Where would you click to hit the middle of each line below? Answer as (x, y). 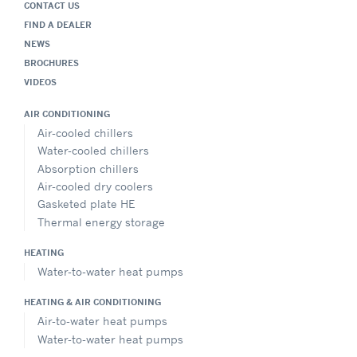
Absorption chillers (88, 168)
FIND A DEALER (58, 24)
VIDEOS (40, 82)
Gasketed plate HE (86, 204)
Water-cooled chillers (93, 151)
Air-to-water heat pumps (102, 321)
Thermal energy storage (101, 222)
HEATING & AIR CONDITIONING (92, 302)
